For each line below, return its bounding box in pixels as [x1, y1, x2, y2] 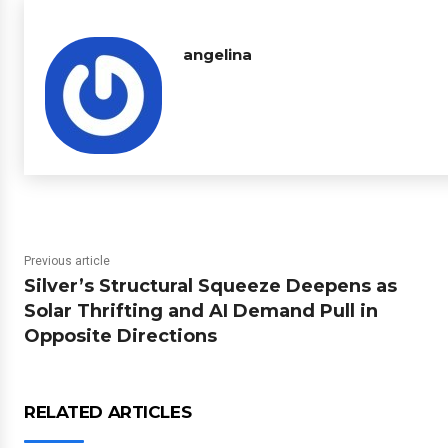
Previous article [24, 254, 110, 268]
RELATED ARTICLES [24, 402, 192, 422]
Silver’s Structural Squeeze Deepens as [24, 275, 397, 297]
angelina [183, 45, 252, 64]
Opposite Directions [24, 325, 217, 347]
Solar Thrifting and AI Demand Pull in [24, 300, 378, 322]
